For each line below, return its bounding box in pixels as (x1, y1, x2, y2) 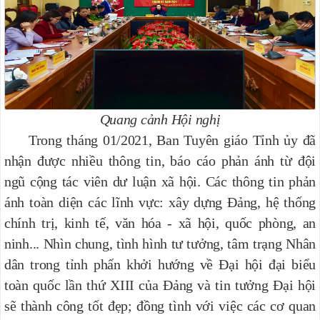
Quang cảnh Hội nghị (99, 111, 221, 127)
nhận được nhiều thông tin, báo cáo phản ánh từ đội (4, 152, 316, 169)
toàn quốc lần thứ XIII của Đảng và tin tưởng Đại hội (4, 276, 316, 293)
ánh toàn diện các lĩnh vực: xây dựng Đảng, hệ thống (4, 194, 316, 210)
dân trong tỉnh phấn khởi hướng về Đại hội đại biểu (4, 256, 316, 272)
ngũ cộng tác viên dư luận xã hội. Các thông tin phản (4, 173, 316, 189)
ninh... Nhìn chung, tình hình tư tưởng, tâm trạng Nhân (4, 235, 316, 251)
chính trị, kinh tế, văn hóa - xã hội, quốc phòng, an (4, 214, 316, 231)
